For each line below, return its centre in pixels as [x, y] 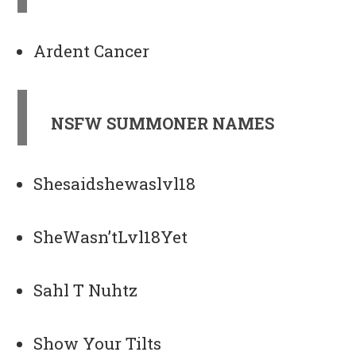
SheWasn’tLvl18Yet [111, 237]
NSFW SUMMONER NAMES [163, 124]
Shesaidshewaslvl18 [115, 184]
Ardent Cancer [92, 51]
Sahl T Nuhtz [86, 290]
